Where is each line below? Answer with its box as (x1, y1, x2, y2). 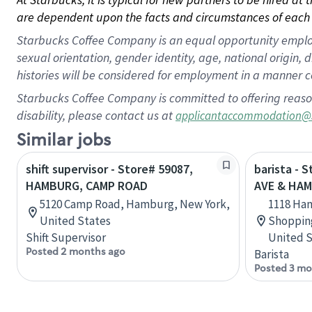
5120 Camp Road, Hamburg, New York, (40, 196, 230, 212)
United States (40, 213, 111, 228)
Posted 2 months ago (26, 245, 125, 258)
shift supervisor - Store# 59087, (26, 161, 193, 177)
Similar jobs (17, 130, 111, 151)
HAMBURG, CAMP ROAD (26, 178, 148, 194)
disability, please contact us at (17, 107, 175, 123)
